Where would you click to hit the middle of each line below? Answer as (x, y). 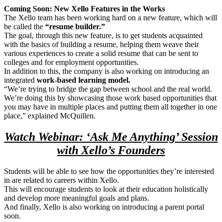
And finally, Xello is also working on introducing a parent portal (104, 207)
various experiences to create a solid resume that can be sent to (101, 54)
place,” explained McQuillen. (50, 116)
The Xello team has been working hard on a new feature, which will (111, 18)
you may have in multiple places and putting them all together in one (111, 107)
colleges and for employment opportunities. (71, 62)
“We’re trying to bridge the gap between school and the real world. (108, 89)
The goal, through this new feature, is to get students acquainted (103, 36)
